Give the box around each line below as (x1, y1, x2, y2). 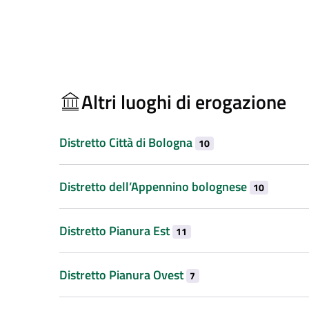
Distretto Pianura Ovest (59, 265, 186, 284)
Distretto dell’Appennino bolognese (59, 177, 250, 196)
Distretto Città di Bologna (59, 132, 195, 152)
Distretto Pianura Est (59, 221, 172, 240)
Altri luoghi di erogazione (81, 86, 286, 117)
